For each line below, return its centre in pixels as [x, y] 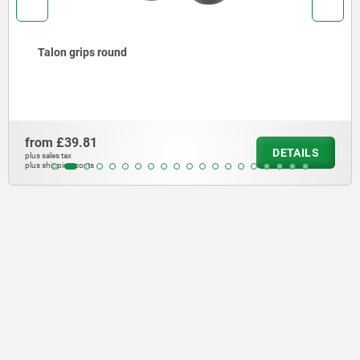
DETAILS [296, 153]
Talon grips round [82, 53]
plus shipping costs [59, 166]
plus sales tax [48, 156]
